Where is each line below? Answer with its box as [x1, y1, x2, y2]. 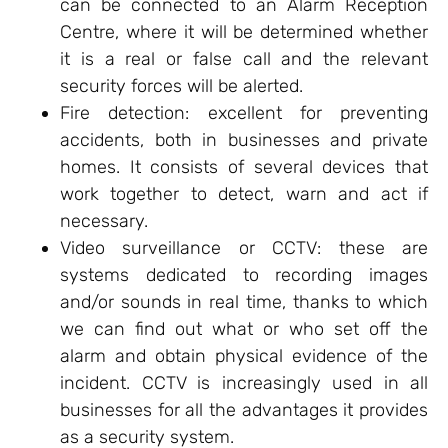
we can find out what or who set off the [60, 317, 428, 340]
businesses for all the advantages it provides [60, 398, 428, 421]
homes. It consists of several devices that [60, 155, 428, 178]
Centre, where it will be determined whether [60, 20, 428, 43]
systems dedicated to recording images [60, 263, 428, 286]
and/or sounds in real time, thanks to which [60, 290, 428, 313]
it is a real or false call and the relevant [60, 47, 428, 70]
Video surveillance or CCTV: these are [60, 236, 428, 259]
